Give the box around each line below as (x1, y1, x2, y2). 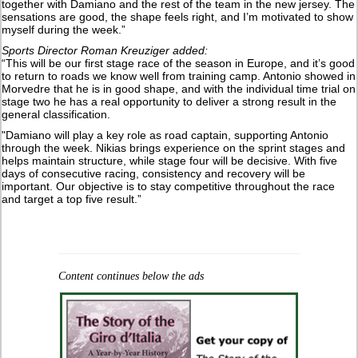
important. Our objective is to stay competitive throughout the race (2, 179, 336, 193)
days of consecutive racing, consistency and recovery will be (2, 166, 306, 180)
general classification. (2, 107, 111, 121)
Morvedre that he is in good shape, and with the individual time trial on (2, 82, 356, 95)
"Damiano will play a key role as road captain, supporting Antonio (2, 128, 329, 141)
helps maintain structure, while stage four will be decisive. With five (2, 153, 338, 167)
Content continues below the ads (58, 269, 204, 282)
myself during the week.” (2, 22, 126, 36)
